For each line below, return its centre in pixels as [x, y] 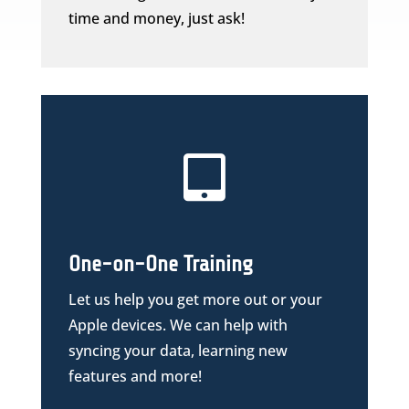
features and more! [135, 376]
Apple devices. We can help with [178, 325]
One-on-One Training [160, 264]
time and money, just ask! [156, 18]
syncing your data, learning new [178, 351]
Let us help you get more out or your [195, 299]
